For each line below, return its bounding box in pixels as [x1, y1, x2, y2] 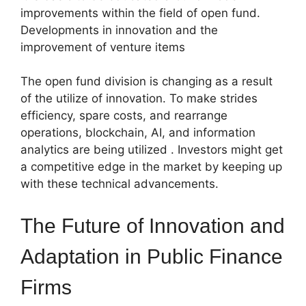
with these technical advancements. [20, 177, 219, 191]
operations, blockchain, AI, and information [20, 126, 255, 139]
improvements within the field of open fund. [20, 5, 260, 20]
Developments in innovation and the [20, 23, 218, 37]
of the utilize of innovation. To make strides [20, 92, 258, 105]
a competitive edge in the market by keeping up [20, 160, 282, 173]
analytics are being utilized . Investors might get [20, 143, 283, 156]
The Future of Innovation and [20, 214, 285, 237]
